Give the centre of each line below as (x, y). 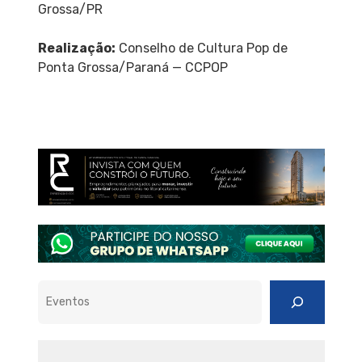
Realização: (76, 48)
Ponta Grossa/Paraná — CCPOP (133, 67)
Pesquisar (65, 288)
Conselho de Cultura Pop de (201, 48)
